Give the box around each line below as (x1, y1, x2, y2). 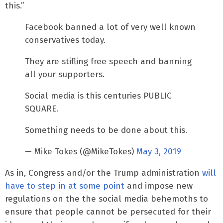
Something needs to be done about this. (25, 124, 187, 135)
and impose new (124, 180, 193, 191)
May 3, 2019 (136, 146, 181, 157)
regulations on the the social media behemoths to (5, 193, 208, 204)
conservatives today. (25, 34, 106, 45)
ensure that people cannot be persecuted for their (5, 206, 211, 217)
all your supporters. (25, 69, 105, 80)
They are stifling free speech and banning (25, 56, 192, 67)
